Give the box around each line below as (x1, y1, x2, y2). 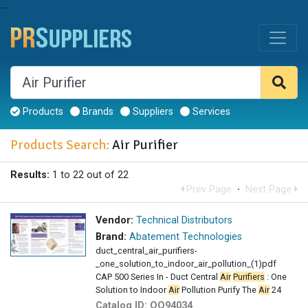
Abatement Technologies (129, 231, 242, 243)
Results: (10, 169, 49, 181)
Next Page (245, 184, 294, 196)
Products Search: (10, 137, 109, 154)
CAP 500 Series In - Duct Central (96, 272, 220, 283)
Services (190, 106, 230, 118)
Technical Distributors (136, 214, 232, 227)
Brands (80, 106, 113, 118)
